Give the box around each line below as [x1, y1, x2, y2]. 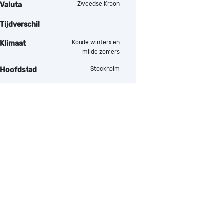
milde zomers [82, 48, 120, 55]
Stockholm [90, 65, 120, 72]
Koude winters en [72, 39, 120, 46]
